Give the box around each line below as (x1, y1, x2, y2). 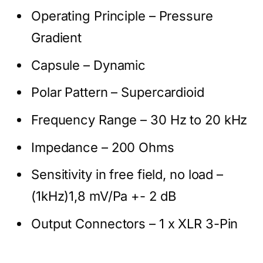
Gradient (31, 29, 82, 45)
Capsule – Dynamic (31, 57, 146, 73)
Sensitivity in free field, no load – (31, 167, 224, 183)
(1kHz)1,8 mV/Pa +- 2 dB (31, 188, 176, 204)
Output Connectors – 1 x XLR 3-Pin (31, 215, 238, 231)
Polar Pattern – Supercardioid (31, 85, 204, 100)
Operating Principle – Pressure (31, 8, 213, 23)
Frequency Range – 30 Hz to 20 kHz (31, 112, 248, 127)
